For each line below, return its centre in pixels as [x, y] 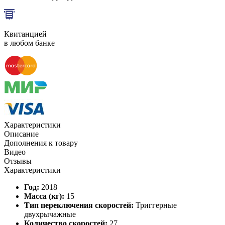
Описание [21, 134]
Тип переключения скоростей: [79, 205]
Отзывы [18, 161]
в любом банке [29, 43]
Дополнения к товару [41, 143]
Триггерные [155, 205]
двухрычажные [50, 214]
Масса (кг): [44, 196]
